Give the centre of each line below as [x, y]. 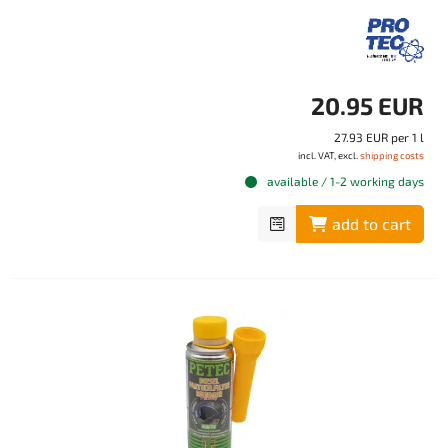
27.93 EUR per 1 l [379, 137]
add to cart [371, 223]
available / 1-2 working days [344, 181]
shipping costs [392, 155]
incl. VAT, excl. [329, 155]
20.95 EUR [367, 105]
